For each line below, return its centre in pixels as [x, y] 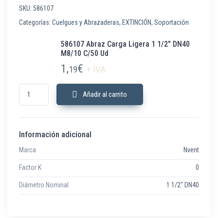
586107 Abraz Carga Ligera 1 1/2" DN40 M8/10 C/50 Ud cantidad [106, 88]
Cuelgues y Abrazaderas [86, 23]
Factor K [30, 168]
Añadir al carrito [105, 95]
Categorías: [36, 23]
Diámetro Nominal [44, 185]
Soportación [172, 23]
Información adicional [55, 134]
